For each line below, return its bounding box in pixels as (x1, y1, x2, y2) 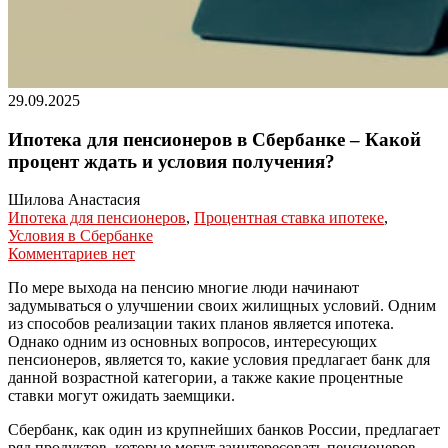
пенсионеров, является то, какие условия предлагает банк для (8, 351, 430, 369)
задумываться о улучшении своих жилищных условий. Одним (8, 297, 436, 315)
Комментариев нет (8, 245, 135, 263)
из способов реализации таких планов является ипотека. (8, 315, 394, 333)
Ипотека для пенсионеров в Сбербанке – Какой (8, 128, 421, 150)
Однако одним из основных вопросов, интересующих (8, 333, 377, 351)
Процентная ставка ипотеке (194, 209, 384, 227)
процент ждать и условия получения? (8, 150, 335, 172)
